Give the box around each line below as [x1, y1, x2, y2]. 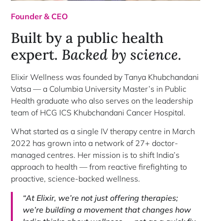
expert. [11, 45, 62, 64]
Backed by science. [62, 45, 182, 64]
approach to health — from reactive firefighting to [11, 162, 187, 172]
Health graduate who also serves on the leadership [11, 95, 193, 106]
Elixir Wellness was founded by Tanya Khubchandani [11, 72, 199, 82]
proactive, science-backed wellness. [11, 174, 141, 184]
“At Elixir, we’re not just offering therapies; [23, 192, 179, 203]
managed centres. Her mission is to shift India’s [11, 150, 180, 160]
